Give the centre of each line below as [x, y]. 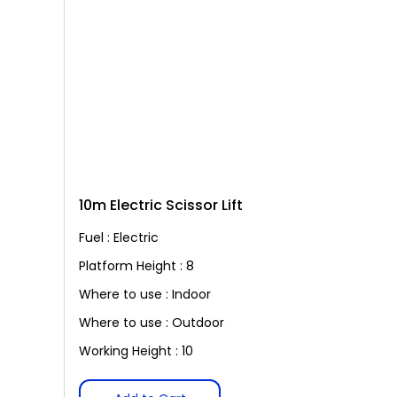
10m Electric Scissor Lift [161, 205]
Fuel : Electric [119, 237]
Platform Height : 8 [136, 266]
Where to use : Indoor [145, 294]
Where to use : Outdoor [152, 323]
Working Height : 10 [136, 351]
